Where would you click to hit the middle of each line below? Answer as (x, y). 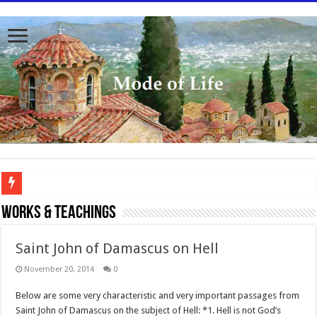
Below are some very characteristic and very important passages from (158, 296)
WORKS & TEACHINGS (59, 214)
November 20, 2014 (59, 270)
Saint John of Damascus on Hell (117, 249)
